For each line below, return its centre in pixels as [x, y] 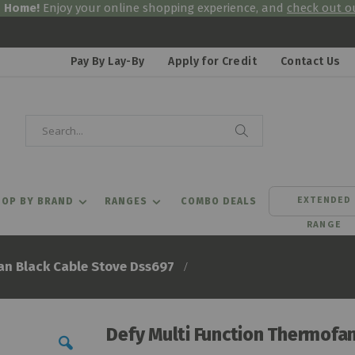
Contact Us [310, 61]
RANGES [126, 202]
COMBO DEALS [219, 202]
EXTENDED [324, 200]
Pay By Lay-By [107, 61]
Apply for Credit [212, 61]
